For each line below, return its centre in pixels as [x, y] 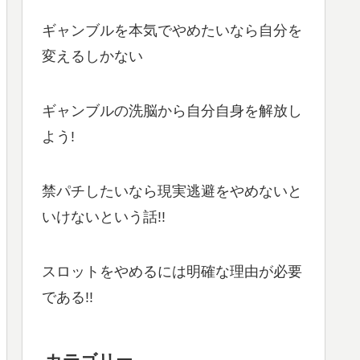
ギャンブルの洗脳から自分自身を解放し [172, 111]
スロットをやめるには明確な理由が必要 [172, 272]
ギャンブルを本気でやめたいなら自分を [172, 31]
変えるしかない [92, 57]
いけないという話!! [104, 217]
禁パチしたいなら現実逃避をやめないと [172, 192]
